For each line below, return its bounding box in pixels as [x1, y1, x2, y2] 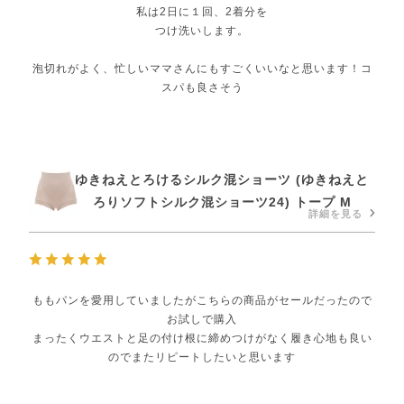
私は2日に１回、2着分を [136, 5, 268, 18]
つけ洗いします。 [155, 23, 249, 37]
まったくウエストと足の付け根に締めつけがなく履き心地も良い [32, 332, 372, 345]
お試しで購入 [167, 313, 237, 326]
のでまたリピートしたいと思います [108, 351, 296, 364]
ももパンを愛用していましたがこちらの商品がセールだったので [32, 294, 372, 308]
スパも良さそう [161, 80, 243, 94]
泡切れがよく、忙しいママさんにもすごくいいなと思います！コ [32, 61, 372, 75]
